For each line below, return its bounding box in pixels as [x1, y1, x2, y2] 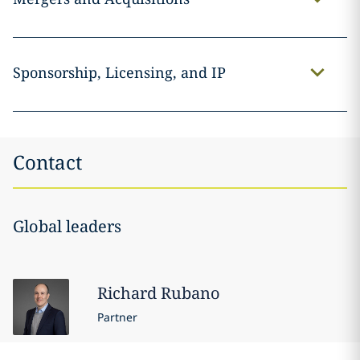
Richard [96, 282, 157, 305]
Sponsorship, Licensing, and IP [12, 63, 226, 83]
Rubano [160, 282, 220, 305]
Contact [13, 149, 82, 176]
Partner [96, 309, 137, 325]
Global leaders [13, 215, 121, 238]
